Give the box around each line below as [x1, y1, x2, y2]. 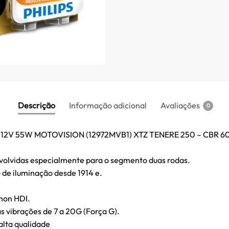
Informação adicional [69, 100, 147, 111]
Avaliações [161, 100, 200, 111]
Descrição [18, 100, 55, 111]
